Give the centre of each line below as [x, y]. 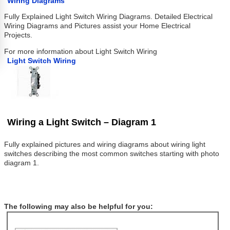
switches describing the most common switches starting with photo [112, 154]
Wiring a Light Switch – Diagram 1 [82, 122]
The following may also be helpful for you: [79, 207]
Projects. [18, 35]
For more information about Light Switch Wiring [81, 52]
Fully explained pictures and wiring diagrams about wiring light [105, 144]
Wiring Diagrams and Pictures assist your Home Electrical [98, 26]
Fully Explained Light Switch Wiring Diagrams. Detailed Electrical [109, 17]
